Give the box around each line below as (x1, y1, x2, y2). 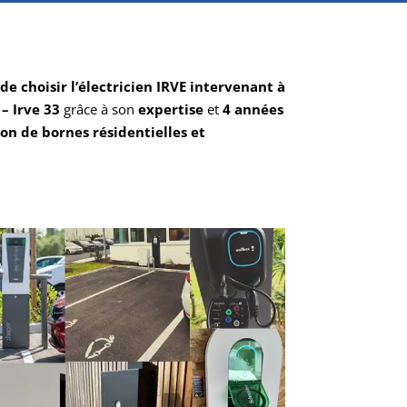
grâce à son (59, 100, 138, 119)
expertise (137, 100, 203, 119)
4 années (222, 100, 283, 119)
